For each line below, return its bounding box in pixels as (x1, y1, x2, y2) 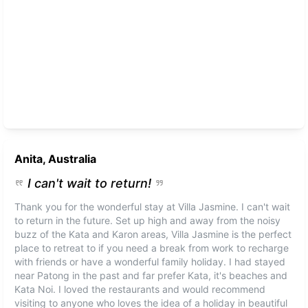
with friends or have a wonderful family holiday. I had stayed (14, 256, 286, 267)
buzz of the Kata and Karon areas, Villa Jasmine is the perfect (14, 228, 292, 240)
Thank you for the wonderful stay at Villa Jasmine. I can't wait (14, 201, 291, 212)
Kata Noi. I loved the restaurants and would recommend (14, 283, 266, 295)
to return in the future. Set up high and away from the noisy (14, 214, 281, 226)
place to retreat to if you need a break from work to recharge (14, 242, 289, 254)
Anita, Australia (14, 152, 97, 166)
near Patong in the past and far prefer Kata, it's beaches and (14, 269, 288, 281)
